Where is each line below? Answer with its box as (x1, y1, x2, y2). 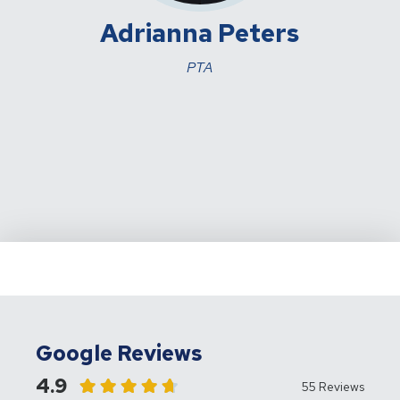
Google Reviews (36, 338, 203, 367)
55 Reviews (302, 378, 364, 395)
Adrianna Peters (100, 15, 300, 50)
